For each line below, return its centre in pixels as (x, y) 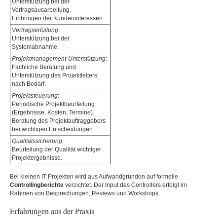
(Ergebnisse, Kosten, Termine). (53, 112)
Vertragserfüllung (35, 30)
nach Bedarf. (29, 84)
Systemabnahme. (35, 47)
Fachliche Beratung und (44, 67)
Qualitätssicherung (37, 141)
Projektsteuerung (35, 96)
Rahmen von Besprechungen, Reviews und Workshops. (85, 193)
